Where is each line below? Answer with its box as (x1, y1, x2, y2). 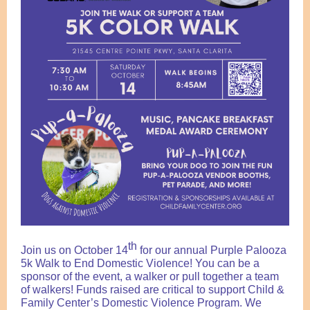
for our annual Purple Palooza (137, 244, 286, 257)
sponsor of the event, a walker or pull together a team (21, 271, 279, 283)
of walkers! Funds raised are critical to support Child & (21, 284, 284, 296)
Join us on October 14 (21, 244, 128, 257)
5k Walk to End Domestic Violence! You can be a (21, 257, 259, 270)
